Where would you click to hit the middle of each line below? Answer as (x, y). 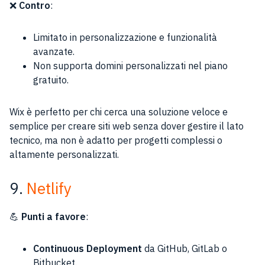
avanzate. (54, 51)
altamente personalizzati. (64, 154)
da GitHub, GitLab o (185, 248)
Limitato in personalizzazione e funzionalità (125, 37)
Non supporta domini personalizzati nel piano (130, 66)
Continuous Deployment (88, 248)
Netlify (49, 188)
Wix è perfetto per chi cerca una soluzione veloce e (119, 112)
